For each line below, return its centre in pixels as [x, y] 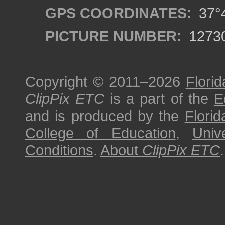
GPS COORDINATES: [119, 13]
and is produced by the [105, 116]
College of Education [100, 133]
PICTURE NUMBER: [114, 36]
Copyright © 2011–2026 [105, 82]
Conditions [59, 150]
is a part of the [159, 99]
